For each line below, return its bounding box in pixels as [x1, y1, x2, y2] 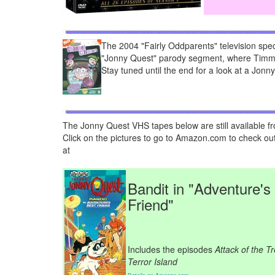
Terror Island [128, 255, 177, 268]
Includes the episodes [128, 243, 215, 255]
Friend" [128, 193, 174, 215]
